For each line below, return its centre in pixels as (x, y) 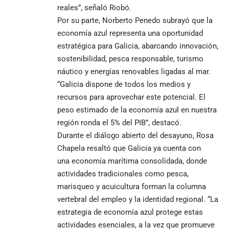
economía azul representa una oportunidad (130, 33)
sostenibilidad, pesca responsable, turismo (130, 59)
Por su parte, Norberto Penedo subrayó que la (135, 20)
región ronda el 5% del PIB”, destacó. (119, 122)
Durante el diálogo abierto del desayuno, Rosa (135, 135)
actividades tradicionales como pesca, (123, 174)
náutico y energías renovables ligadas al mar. (134, 71)
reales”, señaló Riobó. (94, 7)
